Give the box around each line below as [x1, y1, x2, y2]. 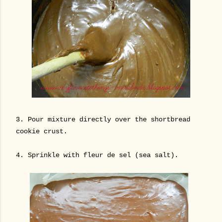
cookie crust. [16, 127, 71, 135]
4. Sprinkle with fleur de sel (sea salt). [16, 151, 178, 159]
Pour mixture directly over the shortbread [28, 115, 190, 123]
